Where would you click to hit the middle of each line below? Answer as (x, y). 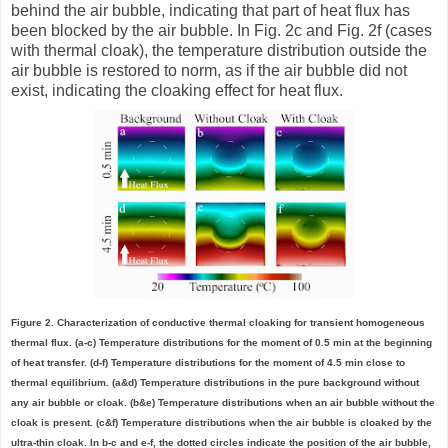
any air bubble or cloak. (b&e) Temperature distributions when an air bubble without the (223, 402)
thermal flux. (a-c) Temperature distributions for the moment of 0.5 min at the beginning (221, 342)
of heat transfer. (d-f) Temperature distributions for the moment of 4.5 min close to (208, 362)
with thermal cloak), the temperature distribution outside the (219, 50)
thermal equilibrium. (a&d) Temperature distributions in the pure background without (215, 382)
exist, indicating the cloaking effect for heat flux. (177, 90)
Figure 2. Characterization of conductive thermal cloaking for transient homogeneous (218, 322)
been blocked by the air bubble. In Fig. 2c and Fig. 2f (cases (221, 30)
